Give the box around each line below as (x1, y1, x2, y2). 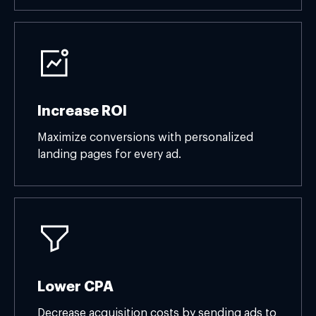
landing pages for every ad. (37, 149, 181, 160)
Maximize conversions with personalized (37, 132, 253, 143)
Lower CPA (37, 279, 114, 293)
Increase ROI (37, 104, 127, 118)
